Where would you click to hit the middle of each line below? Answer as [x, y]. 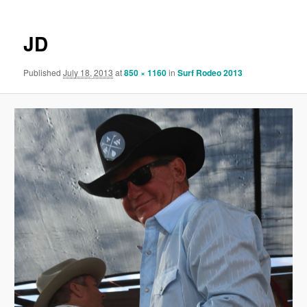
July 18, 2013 [88, 72]
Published [44, 72]
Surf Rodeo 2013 [210, 72]
